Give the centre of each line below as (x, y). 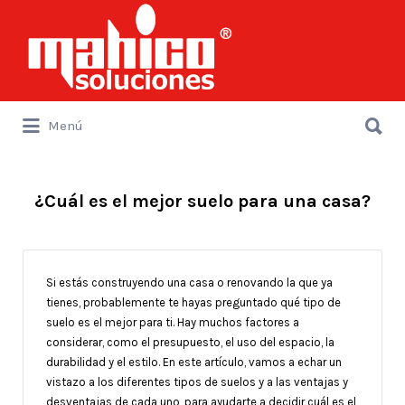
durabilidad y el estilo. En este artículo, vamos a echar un (194, 362)
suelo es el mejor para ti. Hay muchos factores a (173, 322)
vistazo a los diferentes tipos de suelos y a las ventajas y (197, 381)
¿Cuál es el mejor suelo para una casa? (202, 201)
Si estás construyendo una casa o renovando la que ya (189, 282)
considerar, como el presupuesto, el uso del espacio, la (190, 342)
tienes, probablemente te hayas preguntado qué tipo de (193, 302)
